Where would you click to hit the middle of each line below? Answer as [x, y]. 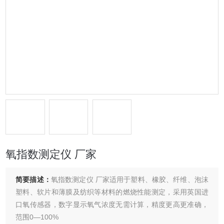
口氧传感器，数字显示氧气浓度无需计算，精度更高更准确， [112, 204]
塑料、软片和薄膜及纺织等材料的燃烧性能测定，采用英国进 [112, 192]
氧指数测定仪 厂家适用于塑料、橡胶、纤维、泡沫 [129, 179]
